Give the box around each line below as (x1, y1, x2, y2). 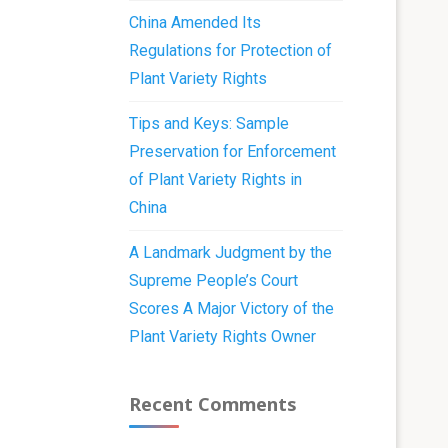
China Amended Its (129, 12, 262, 32)
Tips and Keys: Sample (129, 113, 290, 133)
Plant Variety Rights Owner (129, 326, 317, 346)
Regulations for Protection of (129, 40, 333, 60)
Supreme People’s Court (129, 270, 299, 290)
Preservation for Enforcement (129, 141, 337, 161)
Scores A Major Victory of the (129, 298, 335, 318)
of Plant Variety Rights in (129, 169, 303, 189)
